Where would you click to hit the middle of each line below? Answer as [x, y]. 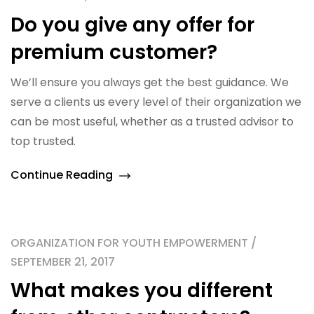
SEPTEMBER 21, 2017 [63, 262]
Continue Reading [63, 175]
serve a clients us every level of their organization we [156, 102]
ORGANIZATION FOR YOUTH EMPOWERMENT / [134, 243]
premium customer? [114, 52]
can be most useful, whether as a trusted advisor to [152, 122]
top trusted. [43, 141]
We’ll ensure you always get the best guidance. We [150, 82]
